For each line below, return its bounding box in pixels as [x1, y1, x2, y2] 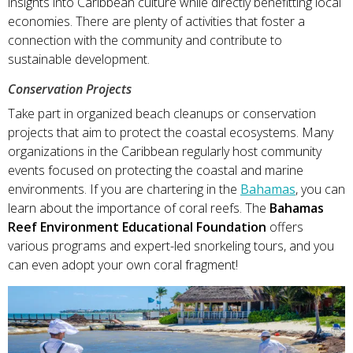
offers [269, 217, 303, 236]
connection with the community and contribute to [8, 31, 282, 49]
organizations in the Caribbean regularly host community [8, 142, 321, 160]
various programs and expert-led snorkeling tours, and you [8, 236, 334, 255]
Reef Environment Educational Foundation [8, 217, 269, 236]
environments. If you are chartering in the [8, 180, 240, 198]
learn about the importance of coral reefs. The [8, 199, 269, 217]
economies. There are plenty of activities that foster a [8, 12, 305, 30]
